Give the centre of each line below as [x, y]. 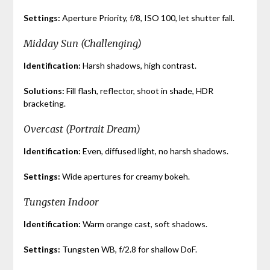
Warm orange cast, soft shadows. [144, 224]
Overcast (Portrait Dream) [82, 129]
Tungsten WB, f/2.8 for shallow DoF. [128, 249]
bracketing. [44, 103]
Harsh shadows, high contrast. [138, 65]
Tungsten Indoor [61, 202]
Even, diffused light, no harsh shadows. [154, 151]
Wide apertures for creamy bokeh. [125, 176]
